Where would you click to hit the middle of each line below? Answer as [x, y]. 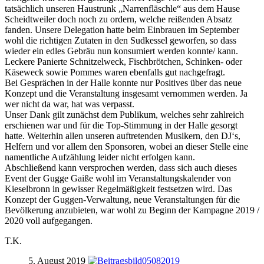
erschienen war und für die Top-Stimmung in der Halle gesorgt [121, 125]
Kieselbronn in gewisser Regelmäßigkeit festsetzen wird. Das [118, 189]
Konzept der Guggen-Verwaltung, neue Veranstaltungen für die [122, 199]
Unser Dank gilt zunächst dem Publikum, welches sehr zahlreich [124, 114]
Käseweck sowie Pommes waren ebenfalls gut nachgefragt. [115, 72]
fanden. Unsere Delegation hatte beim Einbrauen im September [122, 29]
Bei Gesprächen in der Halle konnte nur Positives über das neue [123, 82]
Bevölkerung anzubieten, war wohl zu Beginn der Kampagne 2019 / [132, 210]
